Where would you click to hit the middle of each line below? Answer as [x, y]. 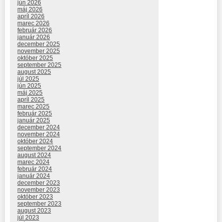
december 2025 [39, 44]
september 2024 [39, 148]
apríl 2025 [31, 99]
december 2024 [39, 127]
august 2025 [34, 72]
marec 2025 [33, 106]
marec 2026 [33, 23]
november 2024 [39, 134]
